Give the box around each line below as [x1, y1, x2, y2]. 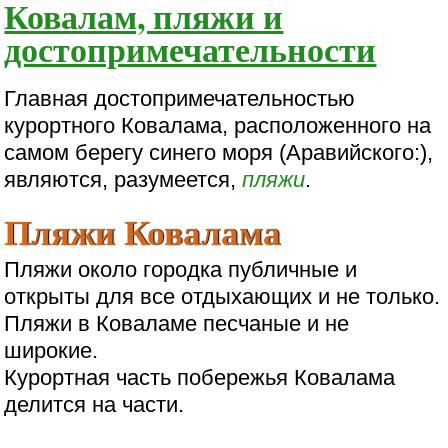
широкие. [4, 338, 99, 364]
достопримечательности [4, 23, 377, 73]
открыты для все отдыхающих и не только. [4, 284, 441, 310]
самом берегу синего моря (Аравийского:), [4, 140, 434, 166]
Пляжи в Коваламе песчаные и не [4, 311, 350, 337]
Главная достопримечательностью [4, 86, 356, 112]
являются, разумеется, [4, 167, 243, 193]
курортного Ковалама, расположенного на [4, 113, 432, 139]
